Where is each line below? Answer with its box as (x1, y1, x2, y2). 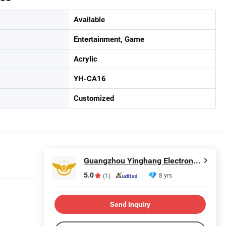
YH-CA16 (74, 74, 106, 83)
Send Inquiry (110, 200, 150, 208)
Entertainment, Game (74, 35, 144, 44)
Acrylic (74, 54, 97, 64)
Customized (74, 94, 114, 103)
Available (74, 15, 105, 24)
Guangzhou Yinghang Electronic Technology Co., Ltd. (193, 156, 201, 165)
